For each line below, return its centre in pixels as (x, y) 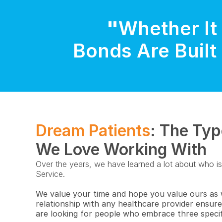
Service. (50, 174)
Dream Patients (93, 131)
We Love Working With (121, 149)
